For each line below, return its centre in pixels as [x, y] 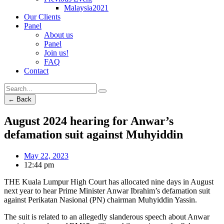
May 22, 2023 [46, 155]
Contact [36, 71]
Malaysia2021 [86, 8]
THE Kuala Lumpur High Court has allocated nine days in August [109, 181]
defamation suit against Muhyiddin [93, 134]
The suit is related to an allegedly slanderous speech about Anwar [107, 216]
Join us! [56, 53]
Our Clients [42, 17]
